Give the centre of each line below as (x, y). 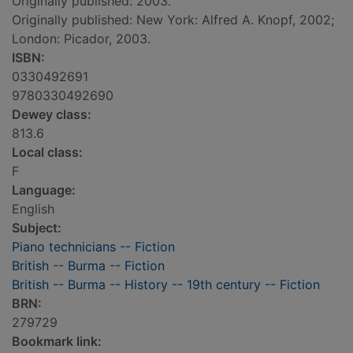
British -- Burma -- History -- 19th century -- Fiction (166, 285)
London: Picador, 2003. (81, 39)
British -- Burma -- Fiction (88, 266)
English (33, 209)
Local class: (47, 152)
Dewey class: (52, 115)
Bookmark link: (57, 342)
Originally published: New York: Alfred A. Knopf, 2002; (173, 20)
